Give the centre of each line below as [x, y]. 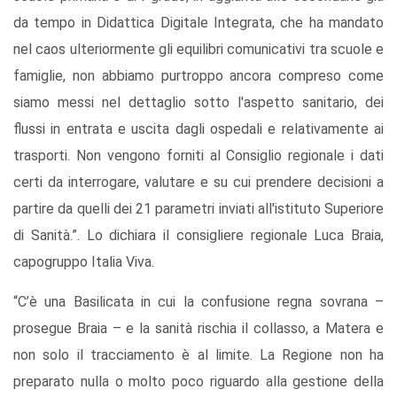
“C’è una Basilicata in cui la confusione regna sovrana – [198, 302]
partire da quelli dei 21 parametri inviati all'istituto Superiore [198, 209]
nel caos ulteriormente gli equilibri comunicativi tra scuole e [198, 50]
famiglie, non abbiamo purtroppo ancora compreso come [198, 76]
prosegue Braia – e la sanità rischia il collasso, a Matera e [198, 329]
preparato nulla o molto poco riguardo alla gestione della [198, 382]
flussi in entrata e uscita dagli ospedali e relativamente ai [198, 129]
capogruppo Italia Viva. [84, 262]
